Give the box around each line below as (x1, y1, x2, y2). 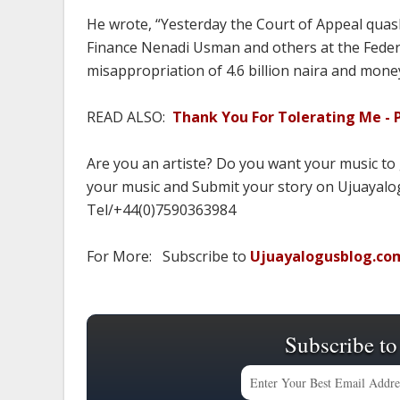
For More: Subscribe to (87, 246, 250, 266)
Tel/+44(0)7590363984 (87, 200, 236, 220)
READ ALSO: (87, 107, 172, 127)
